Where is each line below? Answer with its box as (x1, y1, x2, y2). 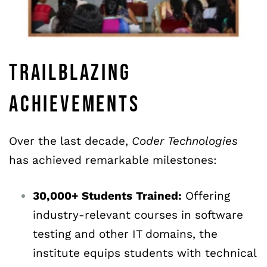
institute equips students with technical (33, 246, 256, 260)
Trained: (136, 189, 182, 203)
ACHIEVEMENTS (9, 91, 140, 118)
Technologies (167, 133, 238, 148)
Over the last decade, (9, 133, 132, 148)
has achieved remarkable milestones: (9, 153, 217, 167)
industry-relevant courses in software (33, 208, 243, 222)
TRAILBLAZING (9, 59, 131, 86)
